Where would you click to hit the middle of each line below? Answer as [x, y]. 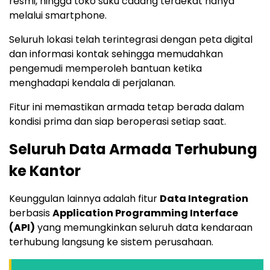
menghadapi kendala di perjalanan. [92, 83]
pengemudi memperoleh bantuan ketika [105, 69]
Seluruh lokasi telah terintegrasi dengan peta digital [131, 40]
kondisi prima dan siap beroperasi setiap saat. [118, 122]
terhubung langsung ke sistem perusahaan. [111, 242]
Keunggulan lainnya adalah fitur [84, 199]
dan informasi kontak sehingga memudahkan [116, 54]
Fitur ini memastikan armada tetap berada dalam [127, 107]
